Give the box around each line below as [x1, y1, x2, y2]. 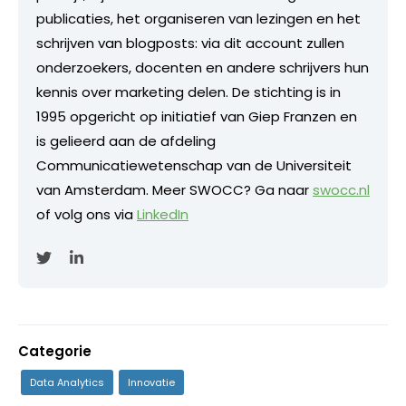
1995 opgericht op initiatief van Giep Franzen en [36, 107, 357, 126]
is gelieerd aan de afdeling [36, 131, 216, 150]
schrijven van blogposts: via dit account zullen [36, 34, 344, 53]
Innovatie [128, 375, 175, 390]
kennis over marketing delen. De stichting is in [36, 82, 341, 101]
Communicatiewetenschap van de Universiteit [36, 156, 352, 175]
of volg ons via [36, 205, 137, 224]
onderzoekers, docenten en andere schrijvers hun [36, 58, 369, 77]
